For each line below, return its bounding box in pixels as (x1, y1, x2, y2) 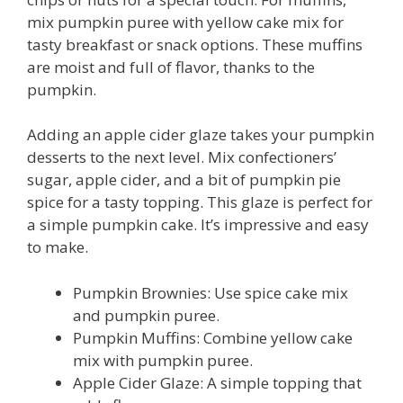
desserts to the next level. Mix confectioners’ (27, 147, 336, 168)
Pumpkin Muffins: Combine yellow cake (73, 327, 353, 348)
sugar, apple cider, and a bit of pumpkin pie (27, 169, 341, 191)
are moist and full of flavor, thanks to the (27, 56, 315, 77)
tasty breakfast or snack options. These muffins (27, 33, 363, 55)
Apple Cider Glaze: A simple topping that (73, 372, 362, 393)
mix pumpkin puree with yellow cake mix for (27, 11, 344, 32)
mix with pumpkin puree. (73, 349, 253, 371)
